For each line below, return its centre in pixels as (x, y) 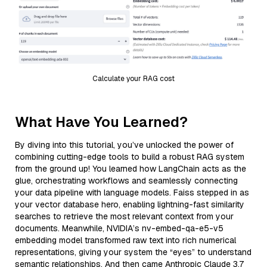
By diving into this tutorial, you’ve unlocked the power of (124, 145)
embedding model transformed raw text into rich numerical (125, 240)
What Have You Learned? (101, 122)
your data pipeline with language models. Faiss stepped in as (132, 192)
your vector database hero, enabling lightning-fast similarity (130, 204)
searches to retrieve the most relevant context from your (124, 216)
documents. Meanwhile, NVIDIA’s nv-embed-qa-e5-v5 (119, 228)
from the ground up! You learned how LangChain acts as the (131, 168)
